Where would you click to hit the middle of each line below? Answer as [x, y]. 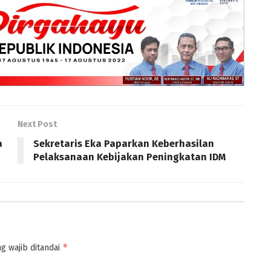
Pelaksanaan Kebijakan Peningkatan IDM [129, 157]
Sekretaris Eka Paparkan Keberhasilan [124, 143]
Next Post [37, 124]
